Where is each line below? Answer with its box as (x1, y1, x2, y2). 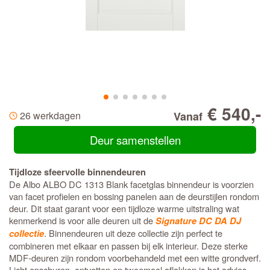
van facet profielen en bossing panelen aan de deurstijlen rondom (9, 190, 259, 202)
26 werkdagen (20, 108, 81, 122)
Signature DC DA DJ (155, 215, 241, 227)
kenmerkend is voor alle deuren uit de (9, 214, 155, 227)
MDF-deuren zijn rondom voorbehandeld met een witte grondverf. (9, 251, 261, 264)
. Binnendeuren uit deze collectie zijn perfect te (44, 227, 222, 239)
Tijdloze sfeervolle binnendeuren (9, 166, 146, 178)
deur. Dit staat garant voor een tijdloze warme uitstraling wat (9, 202, 239, 215)
